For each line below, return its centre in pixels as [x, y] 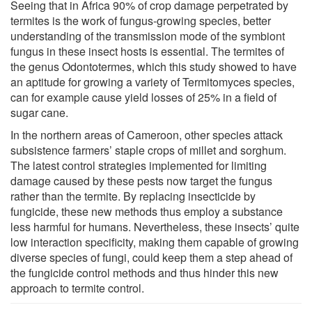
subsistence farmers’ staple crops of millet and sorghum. [148, 150]
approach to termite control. [77, 288]
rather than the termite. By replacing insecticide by [133, 196]
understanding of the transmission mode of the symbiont [148, 36]
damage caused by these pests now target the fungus [141, 180]
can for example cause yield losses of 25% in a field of [143, 97]
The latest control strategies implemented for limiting [139, 165]
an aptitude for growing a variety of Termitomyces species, [153, 81]
